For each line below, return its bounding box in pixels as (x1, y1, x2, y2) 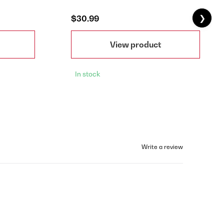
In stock (75, 69, 100, 78)
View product (110, 39, 161, 50)
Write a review (141, 142, 183, 150)
